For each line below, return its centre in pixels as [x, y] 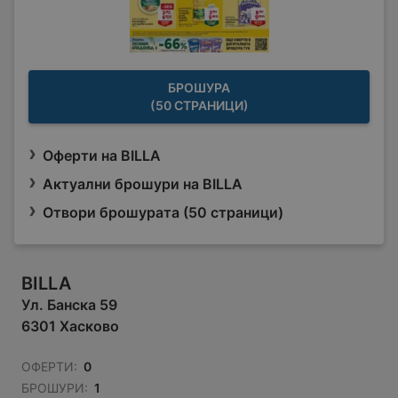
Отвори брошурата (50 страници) [163, 213]
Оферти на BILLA [102, 156]
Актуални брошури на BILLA [143, 184]
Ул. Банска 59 [69, 305]
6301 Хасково [70, 326]
